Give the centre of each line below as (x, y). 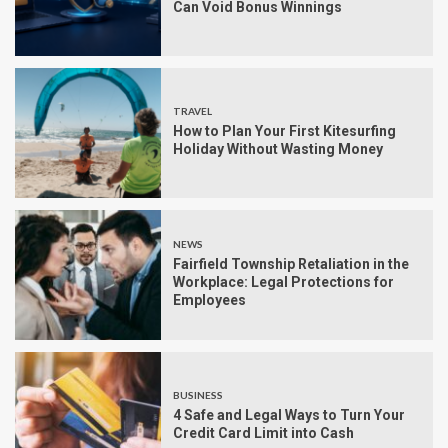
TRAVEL (192, 111)
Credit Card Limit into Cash (263, 433)
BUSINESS (198, 395)
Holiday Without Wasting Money (278, 149)
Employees (209, 300)
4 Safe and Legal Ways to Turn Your (289, 415)
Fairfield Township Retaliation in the (291, 264)
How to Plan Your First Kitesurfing (284, 131)
